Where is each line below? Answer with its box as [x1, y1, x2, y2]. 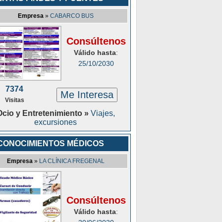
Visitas [4, 97, 24, 104]
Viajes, [90, 109, 115, 117]
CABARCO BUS [50, 12, 94, 19]
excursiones [34, 118, 77, 126]
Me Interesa [60, 89, 113, 100]
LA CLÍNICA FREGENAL [39, 158, 105, 165]
